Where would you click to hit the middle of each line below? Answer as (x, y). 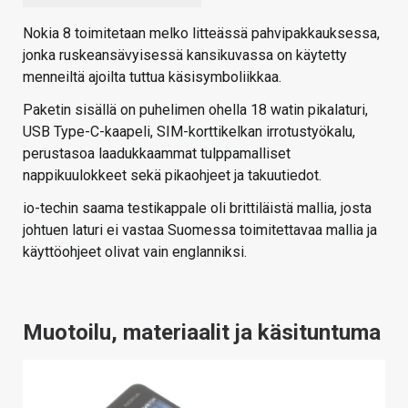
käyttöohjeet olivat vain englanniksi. (135, 251)
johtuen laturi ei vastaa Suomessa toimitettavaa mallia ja (200, 229)
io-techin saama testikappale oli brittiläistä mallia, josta (197, 208)
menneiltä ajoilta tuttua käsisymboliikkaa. (152, 76)
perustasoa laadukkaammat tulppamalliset (157, 153)
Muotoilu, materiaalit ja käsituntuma (202, 332)
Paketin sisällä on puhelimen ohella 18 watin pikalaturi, (195, 109)
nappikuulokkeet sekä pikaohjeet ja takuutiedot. (172, 175)
